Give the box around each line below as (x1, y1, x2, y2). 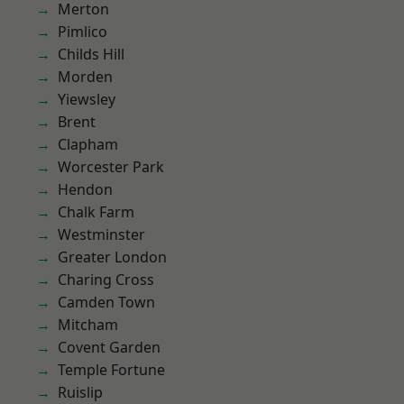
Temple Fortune (58, 360, 165, 380)
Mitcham (58, 315, 118, 335)
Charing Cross (58, 270, 154, 289)
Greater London (58, 247, 167, 267)
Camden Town (58, 292, 155, 312)
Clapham (58, 134, 118, 154)
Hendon (58, 179, 113, 199)
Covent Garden (58, 337, 161, 357)
